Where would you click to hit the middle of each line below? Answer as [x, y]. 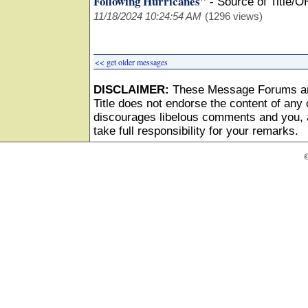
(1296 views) [234, 16]
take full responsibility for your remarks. [196, 131]
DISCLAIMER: [131, 90]
